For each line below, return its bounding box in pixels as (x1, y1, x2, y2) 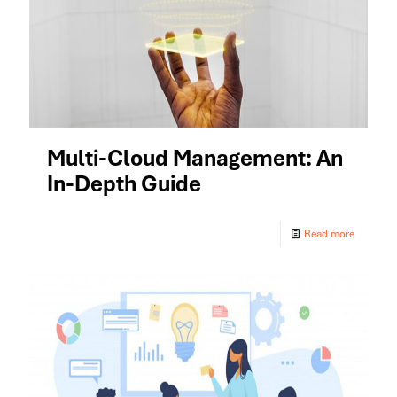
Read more (304, 227, 354, 242)
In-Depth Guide (47, 169, 201, 199)
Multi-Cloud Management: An (47, 144, 343, 174)
